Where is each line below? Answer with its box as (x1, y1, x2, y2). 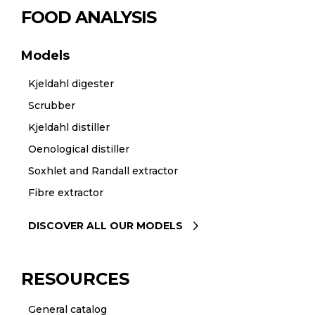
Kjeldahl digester (27, 77, 114, 90)
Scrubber (27, 98, 75, 112)
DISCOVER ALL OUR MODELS (27, 219, 183, 232)
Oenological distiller (27, 142, 129, 155)
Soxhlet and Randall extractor (27, 164, 178, 177)
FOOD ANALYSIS (21, 6, 157, 27)
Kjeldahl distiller (27, 120, 110, 134)
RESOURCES (21, 268, 129, 289)
